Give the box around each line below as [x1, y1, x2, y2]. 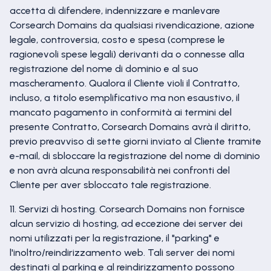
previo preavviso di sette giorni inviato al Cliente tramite [10, 135, 261, 147]
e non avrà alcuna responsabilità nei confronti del [10, 165, 230, 176]
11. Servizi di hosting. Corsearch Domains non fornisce [10, 203, 245, 215]
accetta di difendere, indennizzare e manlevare [10, 5, 220, 16]
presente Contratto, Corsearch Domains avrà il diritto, [10, 121, 250, 132]
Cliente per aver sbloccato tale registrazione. [10, 179, 211, 191]
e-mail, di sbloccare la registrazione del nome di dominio [10, 150, 260, 162]
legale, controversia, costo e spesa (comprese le [10, 34, 225, 45]
